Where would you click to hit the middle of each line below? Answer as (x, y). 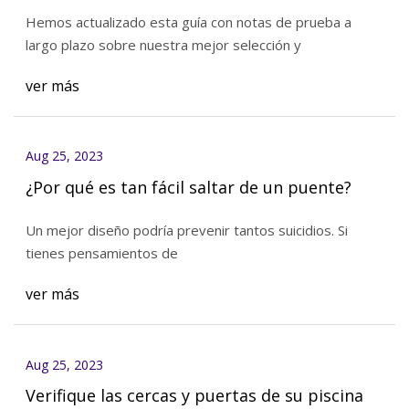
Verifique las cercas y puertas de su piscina (194, 396)
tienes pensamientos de (101, 252)
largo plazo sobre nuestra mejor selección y (163, 44)
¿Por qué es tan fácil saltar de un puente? (188, 188)
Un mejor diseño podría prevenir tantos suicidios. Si (181, 230)
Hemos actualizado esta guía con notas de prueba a (188, 21)
